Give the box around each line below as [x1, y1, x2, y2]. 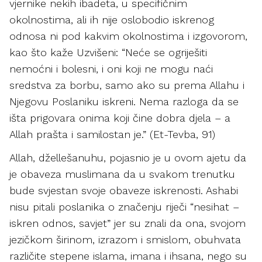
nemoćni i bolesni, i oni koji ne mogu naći [9, 63, 213, 75]
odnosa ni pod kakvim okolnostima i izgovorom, [9, 30, 247, 42]
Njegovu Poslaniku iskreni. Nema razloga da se [9, 95, 239, 108]
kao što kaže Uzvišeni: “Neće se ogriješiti [9, 46, 207, 58]
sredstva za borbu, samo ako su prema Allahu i [9, 79, 244, 91]
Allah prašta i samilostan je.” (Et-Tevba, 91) [9, 128, 215, 140]
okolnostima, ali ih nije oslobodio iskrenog [9, 13, 214, 26]
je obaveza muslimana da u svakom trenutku [9, 168, 235, 180]
